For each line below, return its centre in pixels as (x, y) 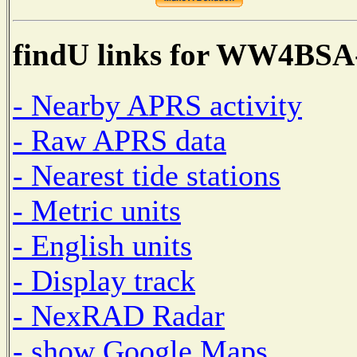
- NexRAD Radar (119, 315)
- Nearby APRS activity (157, 105)
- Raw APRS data (120, 140)
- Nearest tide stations (147, 175)
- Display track (104, 280)
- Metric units (97, 210)
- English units (102, 245)
